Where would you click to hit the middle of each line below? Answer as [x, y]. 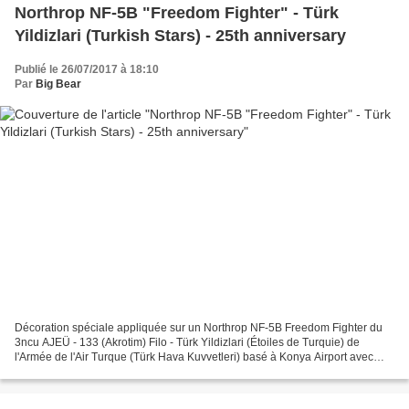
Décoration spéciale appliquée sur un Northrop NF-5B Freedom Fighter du [199, 328]
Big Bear [58, 84]
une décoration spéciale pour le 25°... [107, 372]
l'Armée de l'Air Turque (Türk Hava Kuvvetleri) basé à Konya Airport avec [194, 357]
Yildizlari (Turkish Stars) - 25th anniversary [180, 35]
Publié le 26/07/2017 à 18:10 [87, 69]
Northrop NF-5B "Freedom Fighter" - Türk [177, 12]
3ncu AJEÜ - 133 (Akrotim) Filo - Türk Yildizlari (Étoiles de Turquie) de [187, 343]
